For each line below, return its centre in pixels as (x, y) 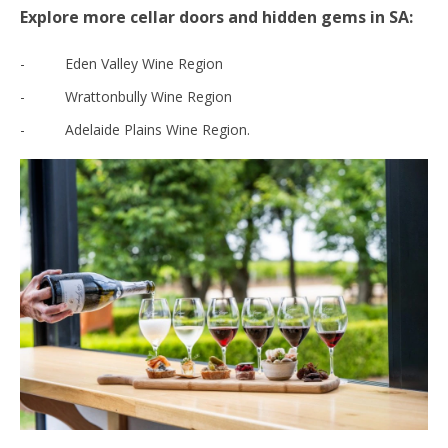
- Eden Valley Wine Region (121, 63)
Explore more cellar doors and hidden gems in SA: (216, 16)
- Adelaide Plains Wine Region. (135, 129)
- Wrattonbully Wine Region (126, 96)
